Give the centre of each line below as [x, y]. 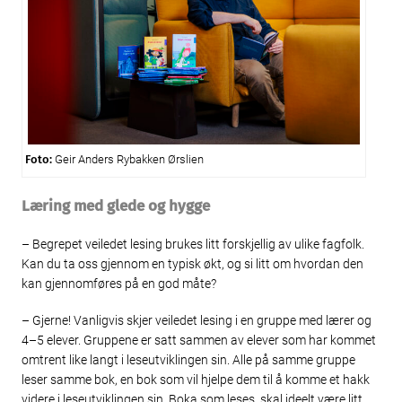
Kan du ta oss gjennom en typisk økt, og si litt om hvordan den [192, 263]
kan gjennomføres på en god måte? [119, 283]
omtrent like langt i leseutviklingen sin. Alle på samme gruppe [188, 360]
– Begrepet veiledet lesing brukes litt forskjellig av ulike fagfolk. [193, 244]
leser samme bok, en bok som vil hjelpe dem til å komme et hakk [196, 380]
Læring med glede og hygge [116, 206]
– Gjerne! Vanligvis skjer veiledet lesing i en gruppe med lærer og [197, 321]
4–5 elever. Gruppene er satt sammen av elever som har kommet [199, 341]
